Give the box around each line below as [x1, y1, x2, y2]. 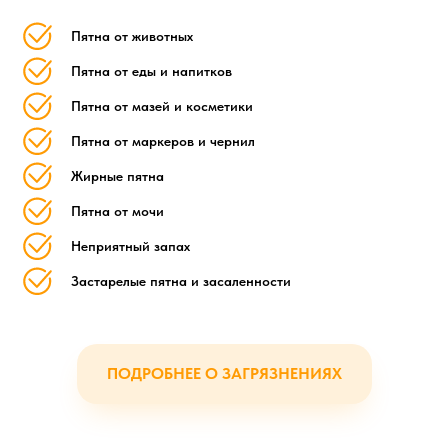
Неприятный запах [71, 238, 190, 255]
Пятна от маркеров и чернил [71, 133, 255, 150]
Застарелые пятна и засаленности [71, 273, 291, 290]
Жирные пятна [71, 168, 164, 185]
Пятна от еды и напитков [71, 63, 232, 80]
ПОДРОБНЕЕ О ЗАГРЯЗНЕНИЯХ [106, 364, 342, 384]
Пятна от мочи [71, 203, 164, 220]
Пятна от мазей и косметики [71, 98, 253, 115]
